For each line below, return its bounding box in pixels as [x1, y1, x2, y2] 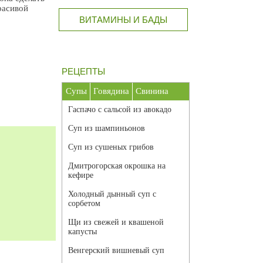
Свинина [136, 86, 168, 96]
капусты [68, 227, 97, 237]
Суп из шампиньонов [68, 124, 145, 133]
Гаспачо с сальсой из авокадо [68, 105, 171, 114]
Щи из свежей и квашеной [68, 218, 164, 227]
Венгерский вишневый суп [68, 246, 164, 255]
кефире [68, 171, 93, 180]
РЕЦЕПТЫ [62, 66, 105, 77]
